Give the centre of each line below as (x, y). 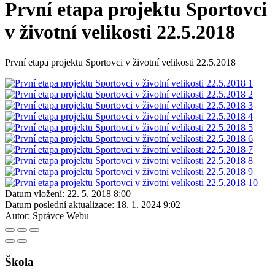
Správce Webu (61, 215)
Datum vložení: (35, 193)
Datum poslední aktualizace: (60, 204)
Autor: (17, 215)
